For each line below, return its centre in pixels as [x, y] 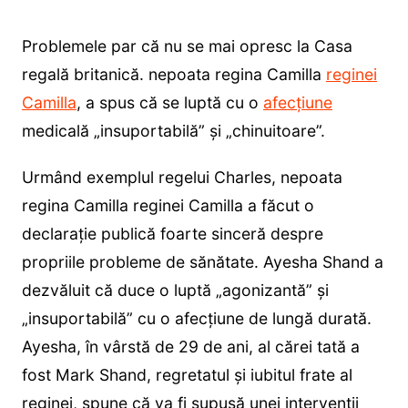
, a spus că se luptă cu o [169, 103]
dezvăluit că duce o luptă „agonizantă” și [175, 291]
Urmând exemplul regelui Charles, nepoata [182, 178]
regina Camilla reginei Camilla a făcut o [168, 206]
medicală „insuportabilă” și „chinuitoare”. [173, 131]
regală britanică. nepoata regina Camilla [173, 75]
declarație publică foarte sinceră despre [172, 234]
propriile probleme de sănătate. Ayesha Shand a [202, 262]
